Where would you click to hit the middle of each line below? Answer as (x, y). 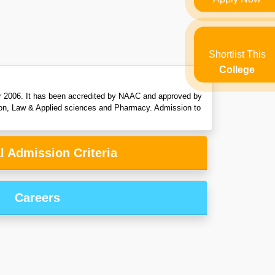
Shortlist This (237, 54)
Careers (37, 198)
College (237, 69)
